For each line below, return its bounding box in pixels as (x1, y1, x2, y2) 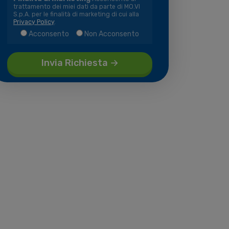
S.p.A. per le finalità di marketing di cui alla (13, 11, 139, 18)
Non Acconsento (84, 30, 139, 38)
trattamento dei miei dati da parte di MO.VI (13, 3, 140, 10)
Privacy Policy (13, 18, 54, 26)
